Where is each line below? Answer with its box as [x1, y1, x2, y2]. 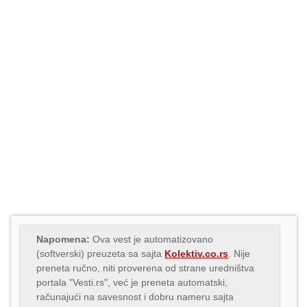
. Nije [228, 247, 250, 259]
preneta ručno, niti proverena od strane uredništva [36, 262, 254, 273]
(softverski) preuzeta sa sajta [36, 247, 164, 259]
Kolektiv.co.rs [164, 247, 228, 259]
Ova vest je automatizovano [90, 233, 213, 245]
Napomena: [36, 233, 90, 245]
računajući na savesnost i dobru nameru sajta [36, 291, 234, 302]
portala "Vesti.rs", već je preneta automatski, [36, 276, 228, 288]
